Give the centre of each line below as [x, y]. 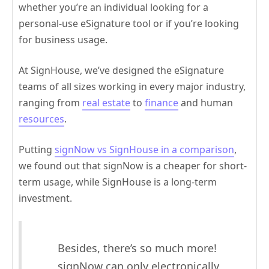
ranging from [50, 102]
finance [162, 102]
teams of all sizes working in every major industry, [132, 86]
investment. [45, 198]
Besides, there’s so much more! [137, 248]
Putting [37, 149]
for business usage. [63, 39]
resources [41, 119]
